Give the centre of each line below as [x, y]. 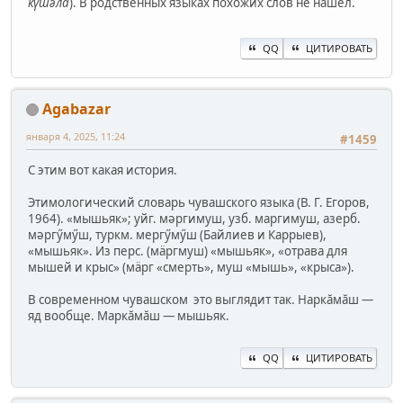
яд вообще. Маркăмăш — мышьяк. [129, 316]
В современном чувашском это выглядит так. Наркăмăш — [201, 300]
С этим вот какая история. [103, 170]
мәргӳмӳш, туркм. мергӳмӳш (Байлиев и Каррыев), [177, 235]
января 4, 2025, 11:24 [76, 136]
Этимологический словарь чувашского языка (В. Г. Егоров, [199, 203]
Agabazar [76, 108]
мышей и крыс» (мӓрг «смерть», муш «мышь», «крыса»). [191, 268]
